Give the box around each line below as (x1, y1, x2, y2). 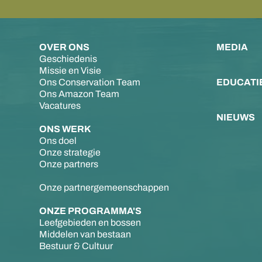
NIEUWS (216, 112, 255, 122)
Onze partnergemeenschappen (39, 182, 170, 192)
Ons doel (39, 135, 77, 146)
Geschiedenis (39, 53, 98, 64)
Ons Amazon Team (39, 88, 120, 99)
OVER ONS (39, 42, 90, 52)
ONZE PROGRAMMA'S (39, 205, 142, 216)
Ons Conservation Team (39, 77, 141, 87)
